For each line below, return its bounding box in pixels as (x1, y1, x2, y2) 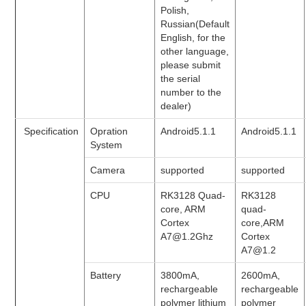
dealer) (161, 100, 192, 111)
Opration (90, 125, 128, 137)
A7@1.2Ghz (161, 230, 214, 242)
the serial (161, 72, 201, 84)
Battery (90, 269, 122, 281)
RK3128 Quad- (161, 189, 226, 201)
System (90, 139, 123, 150)
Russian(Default (161, 18, 230, 29)
